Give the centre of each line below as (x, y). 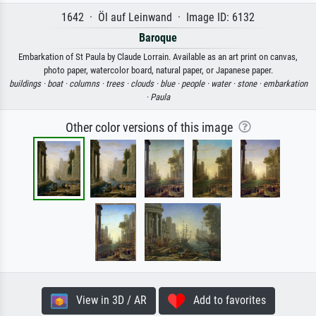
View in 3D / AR (107, 300)
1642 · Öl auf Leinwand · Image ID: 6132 (158, 18)
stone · (250, 84)
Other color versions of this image (152, 128)
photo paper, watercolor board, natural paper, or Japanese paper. (158, 71)
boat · (58, 84)
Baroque (158, 38)
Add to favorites (225, 300)
